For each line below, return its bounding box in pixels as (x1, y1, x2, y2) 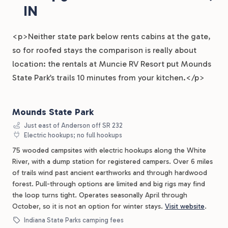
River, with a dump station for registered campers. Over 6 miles (12, 157, 213, 166)
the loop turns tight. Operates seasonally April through (12, 190, 187, 199)
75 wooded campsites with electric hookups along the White (12, 146, 206, 155)
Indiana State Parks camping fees (22, 216, 124, 224)
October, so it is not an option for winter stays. (12, 202, 165, 211)
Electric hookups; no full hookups (22, 131, 123, 139)
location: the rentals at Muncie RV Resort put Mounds (12, 59, 211, 69)
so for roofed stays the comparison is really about (12, 45, 196, 55)
